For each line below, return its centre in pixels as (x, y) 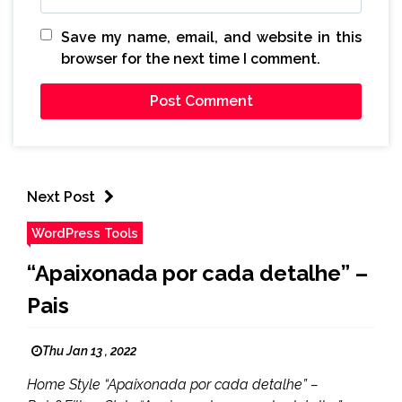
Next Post (61, 197)
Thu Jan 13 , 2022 (89, 350)
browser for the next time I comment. (191, 58)
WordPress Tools (85, 232)
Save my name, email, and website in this (211, 37)
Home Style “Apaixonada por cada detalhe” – (173, 384)
